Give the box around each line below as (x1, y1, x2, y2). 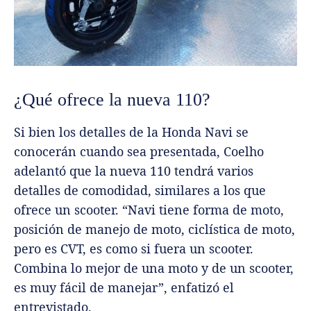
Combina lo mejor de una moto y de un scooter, (14, 260, 294, 277)
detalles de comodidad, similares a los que (14, 182, 266, 199)
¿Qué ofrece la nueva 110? (14, 90, 210, 110)
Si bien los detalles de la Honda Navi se (14, 124, 249, 141)
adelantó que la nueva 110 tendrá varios (14, 162, 253, 180)
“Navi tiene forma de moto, (122, 201, 284, 219)
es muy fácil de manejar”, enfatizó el (14, 279, 234, 296)
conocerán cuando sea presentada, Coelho (14, 143, 264, 160)
